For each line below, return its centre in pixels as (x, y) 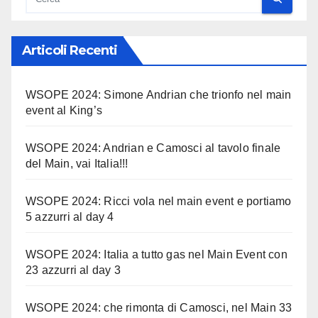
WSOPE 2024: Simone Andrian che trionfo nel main (159, 94)
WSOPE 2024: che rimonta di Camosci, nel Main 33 (159, 307)
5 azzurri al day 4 (70, 216)
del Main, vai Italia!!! (77, 163)
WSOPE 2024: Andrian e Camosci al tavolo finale (153, 148)
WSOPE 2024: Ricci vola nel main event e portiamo (159, 201)
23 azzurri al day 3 (73, 270)
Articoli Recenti (70, 50)
